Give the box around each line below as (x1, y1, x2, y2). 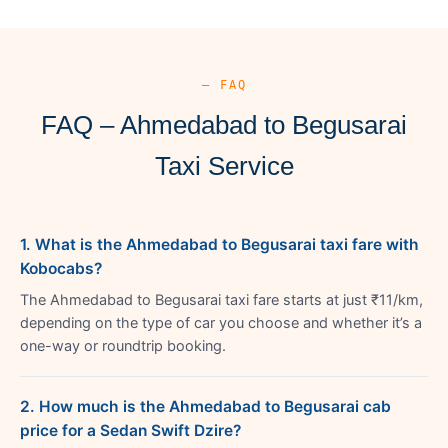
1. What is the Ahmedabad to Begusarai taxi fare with (20, 234, 419, 254)
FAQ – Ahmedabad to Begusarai (41, 109, 407, 140)
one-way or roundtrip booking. (20, 336, 226, 355)
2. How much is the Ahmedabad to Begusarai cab (20, 396, 391, 416)
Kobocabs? (20, 258, 102, 278)
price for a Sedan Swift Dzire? (20, 420, 241, 440)
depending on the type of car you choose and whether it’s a (20, 313, 422, 332)
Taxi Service (154, 150, 294, 181)
